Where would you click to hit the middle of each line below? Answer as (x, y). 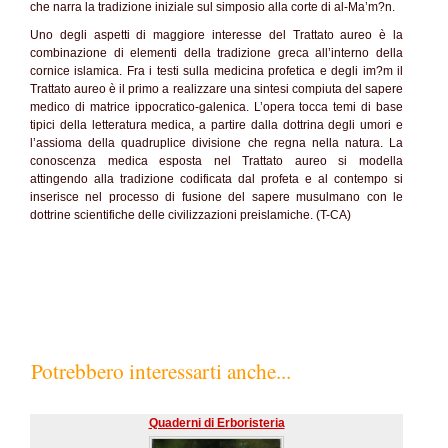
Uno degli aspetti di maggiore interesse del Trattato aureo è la (216, 35)
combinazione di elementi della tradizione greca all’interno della (216, 53)
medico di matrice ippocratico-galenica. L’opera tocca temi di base (216, 107)
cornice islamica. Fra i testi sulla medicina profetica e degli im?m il (216, 71)
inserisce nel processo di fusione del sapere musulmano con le (216, 197)
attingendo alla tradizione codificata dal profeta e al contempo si (216, 179)
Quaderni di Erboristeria (216, 423)
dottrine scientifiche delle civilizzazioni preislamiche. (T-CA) (190, 215)
